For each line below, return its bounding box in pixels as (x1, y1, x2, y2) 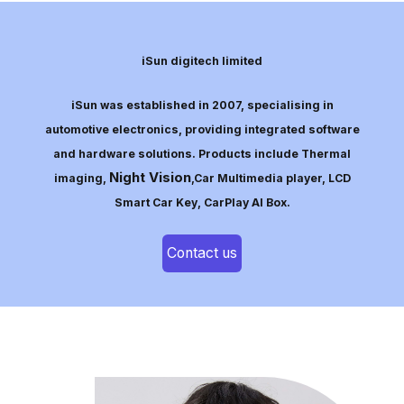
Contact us (167, 244, 237, 262)
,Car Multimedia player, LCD (190, 171, 351, 186)
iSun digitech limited (142, 53, 262, 68)
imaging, (53, 171, 109, 186)
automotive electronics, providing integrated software (44, 123, 360, 137)
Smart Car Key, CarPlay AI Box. (114, 196, 290, 210)
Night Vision (108, 169, 191, 187)
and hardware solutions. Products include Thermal (53, 147, 351, 161)
